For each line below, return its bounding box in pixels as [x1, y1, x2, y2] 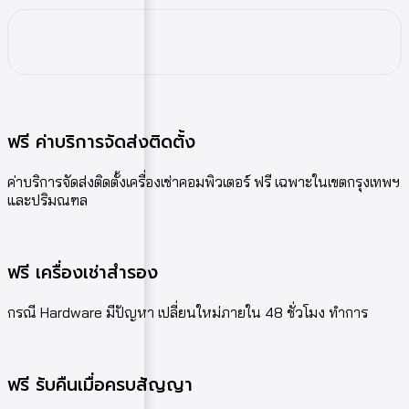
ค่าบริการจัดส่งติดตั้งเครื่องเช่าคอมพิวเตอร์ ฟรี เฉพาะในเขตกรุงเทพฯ [7, 173, 400, 192]
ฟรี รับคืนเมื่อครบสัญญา [7, 372, 193, 399]
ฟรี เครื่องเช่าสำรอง [7, 259, 158, 287]
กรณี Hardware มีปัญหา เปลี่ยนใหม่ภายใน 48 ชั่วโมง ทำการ [7, 303, 368, 322]
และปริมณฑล [7, 191, 88, 210]
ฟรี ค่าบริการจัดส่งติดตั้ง [7, 129, 195, 156]
